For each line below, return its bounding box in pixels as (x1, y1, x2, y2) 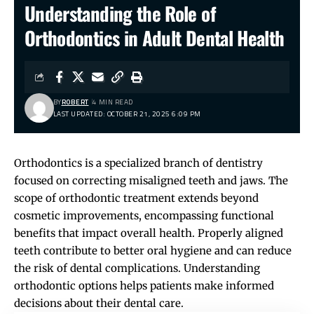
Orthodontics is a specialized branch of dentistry (14, 156, 263, 170)
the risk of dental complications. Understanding (14, 261, 260, 275)
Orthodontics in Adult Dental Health (25, 23, 285, 52)
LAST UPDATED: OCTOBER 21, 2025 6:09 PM (53, 108, 201, 119)
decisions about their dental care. (14, 296, 184, 310)
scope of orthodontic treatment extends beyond (14, 191, 259, 205)
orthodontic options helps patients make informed (14, 278, 274, 292)
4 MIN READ (92, 96, 133, 107)
